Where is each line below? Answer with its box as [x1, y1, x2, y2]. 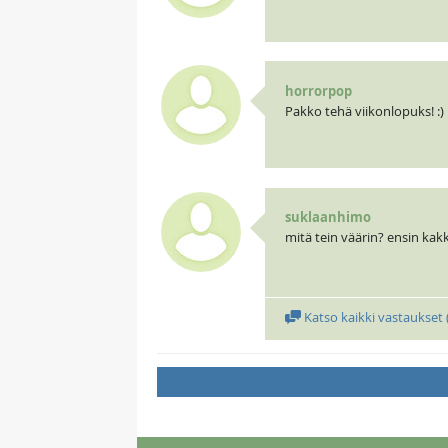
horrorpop [284, 81, 352, 100]
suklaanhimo [284, 208, 371, 227]
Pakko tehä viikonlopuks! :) [284, 101, 444, 120]
